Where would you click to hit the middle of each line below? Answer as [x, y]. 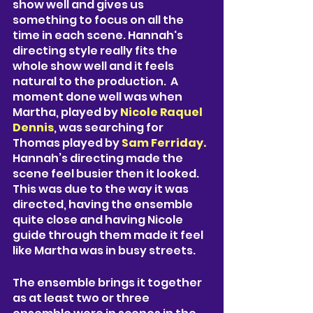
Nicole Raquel [162, 112]
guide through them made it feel [109, 235]
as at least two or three [82, 298]
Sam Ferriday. [164, 143]
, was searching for [110, 127]
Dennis [33, 127]
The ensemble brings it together [108, 282]
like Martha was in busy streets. [105, 250]
